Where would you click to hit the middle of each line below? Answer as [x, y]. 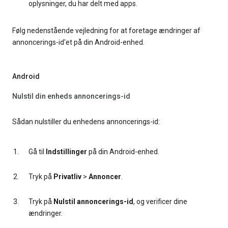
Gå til [37, 152]
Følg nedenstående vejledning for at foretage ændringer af [106, 31]
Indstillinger [66, 152]
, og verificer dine [160, 202]
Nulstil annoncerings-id [93, 202]
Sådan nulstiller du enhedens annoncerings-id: [86, 122]
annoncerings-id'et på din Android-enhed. [78, 42]
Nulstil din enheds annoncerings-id [71, 96]
